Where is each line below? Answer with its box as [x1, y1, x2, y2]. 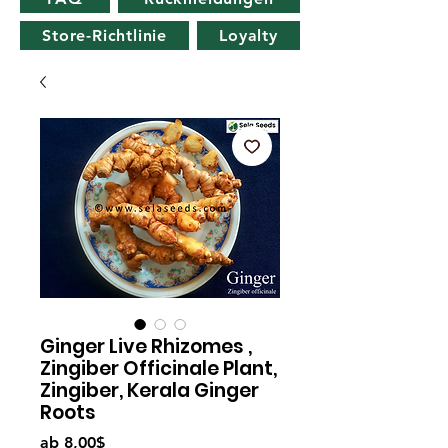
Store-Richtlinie [42, 26, 167, 45]
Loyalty [219, 26, 278, 45]
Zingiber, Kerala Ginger [40, 377, 259, 404]
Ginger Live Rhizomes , [40, 333, 252, 360]
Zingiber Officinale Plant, [40, 355, 277, 382]
